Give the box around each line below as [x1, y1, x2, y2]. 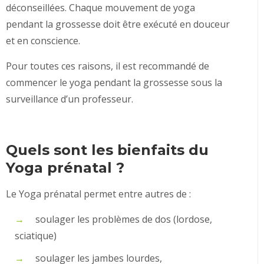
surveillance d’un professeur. [6, 93, 133, 105]
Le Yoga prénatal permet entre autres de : [6, 187, 193, 200]
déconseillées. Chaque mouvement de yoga [6, 1, 195, 14]
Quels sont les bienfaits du [6, 141, 209, 159]
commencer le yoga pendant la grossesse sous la [6, 76, 222, 89]
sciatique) [15, 229, 57, 242]
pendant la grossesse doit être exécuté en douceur [6, 18, 230, 31]
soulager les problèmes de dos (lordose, [35, 213, 212, 226]
